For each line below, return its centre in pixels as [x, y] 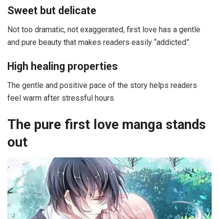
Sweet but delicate [52, 10]
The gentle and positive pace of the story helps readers [102, 85]
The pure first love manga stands [107, 124]
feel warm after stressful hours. [61, 98]
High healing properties [63, 66]
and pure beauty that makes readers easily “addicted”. [99, 42]
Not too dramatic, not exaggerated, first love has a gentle [104, 29]
